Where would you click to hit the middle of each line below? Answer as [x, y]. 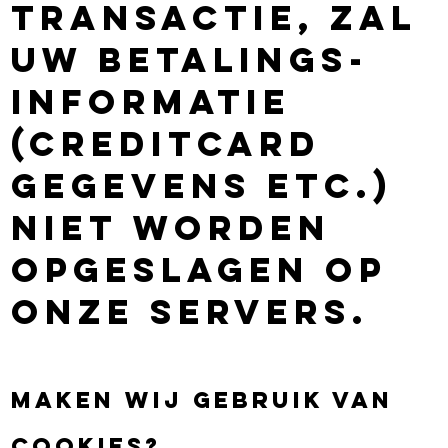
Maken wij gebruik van [202, 399]
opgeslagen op [199, 269]
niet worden [171, 227]
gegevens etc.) [202, 185]
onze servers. [190, 311]
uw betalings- [190, 59]
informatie [151, 101]
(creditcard [166, 143]
